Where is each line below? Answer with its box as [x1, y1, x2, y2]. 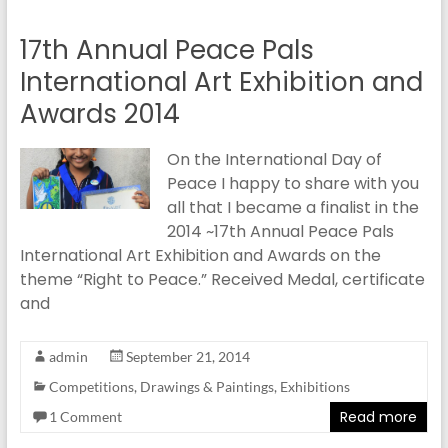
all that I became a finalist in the [166, 196, 419, 219]
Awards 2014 [19, 96, 180, 132]
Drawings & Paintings [139, 378, 274, 395]
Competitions [48, 378, 134, 395]
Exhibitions [279, 378, 350, 395]
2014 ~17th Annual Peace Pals [166, 220, 394, 243]
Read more [340, 407, 418, 427]
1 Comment [48, 408, 122, 425]
